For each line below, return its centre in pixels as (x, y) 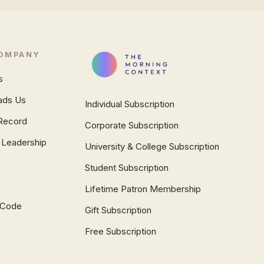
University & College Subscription (152, 146)
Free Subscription (120, 231)
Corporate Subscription (131, 125)
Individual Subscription (129, 104)
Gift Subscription (118, 210)
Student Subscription (126, 168)
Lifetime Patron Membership (143, 189)
